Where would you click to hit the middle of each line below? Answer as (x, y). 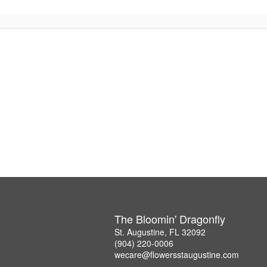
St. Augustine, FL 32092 (160, 232)
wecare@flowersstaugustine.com (177, 254)
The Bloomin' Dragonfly (170, 218)
